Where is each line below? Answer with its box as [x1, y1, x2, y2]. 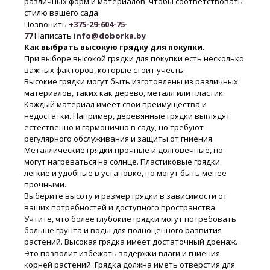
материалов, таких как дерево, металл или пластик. [24, 87, 225, 99]
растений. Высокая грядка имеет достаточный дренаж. [24, 236, 237, 248]
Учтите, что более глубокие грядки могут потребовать [24, 213, 236, 225]
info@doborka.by [74, 30, 146, 42]
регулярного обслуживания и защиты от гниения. [24, 133, 214, 145]
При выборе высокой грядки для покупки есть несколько [24, 53, 244, 64]
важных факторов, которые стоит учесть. [24, 64, 185, 76]
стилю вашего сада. [24, 7, 100, 19]
